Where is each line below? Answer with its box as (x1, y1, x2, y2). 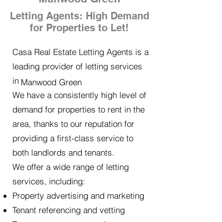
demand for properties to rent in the (12, 104, 145, 114)
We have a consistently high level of (12, 90, 146, 100)
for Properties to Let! (30, 22, 129, 34)
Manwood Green (21, 77, 82, 87)
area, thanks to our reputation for (12, 118, 134, 129)
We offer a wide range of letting (12, 162, 129, 172)
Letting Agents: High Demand (9, 10, 149, 22)
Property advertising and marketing (12, 190, 144, 201)
